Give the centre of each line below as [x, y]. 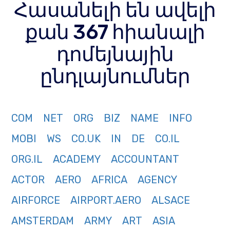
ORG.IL [27, 159]
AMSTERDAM [43, 221]
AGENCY [157, 180]
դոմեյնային [115, 54]
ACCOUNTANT [145, 159]
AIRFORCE [36, 200]
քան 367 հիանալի [115, 32]
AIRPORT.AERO [106, 200]
